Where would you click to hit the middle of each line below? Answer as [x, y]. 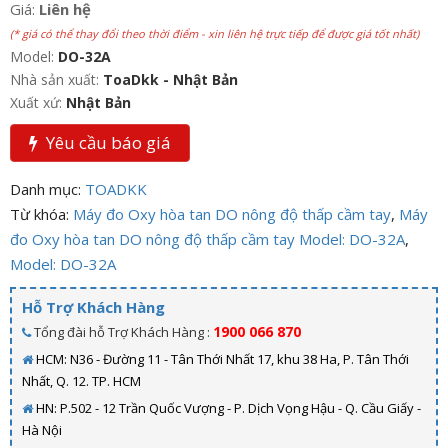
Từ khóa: [41, 214]
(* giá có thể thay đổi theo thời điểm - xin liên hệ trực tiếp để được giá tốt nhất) [214, 34]
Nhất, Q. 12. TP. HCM [81, 381]
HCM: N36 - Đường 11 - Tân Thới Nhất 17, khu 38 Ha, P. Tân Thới [221, 359]
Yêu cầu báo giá [104, 143]
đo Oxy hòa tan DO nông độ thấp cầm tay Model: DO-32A [207, 239]
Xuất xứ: [38, 103]
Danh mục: [47, 189]
